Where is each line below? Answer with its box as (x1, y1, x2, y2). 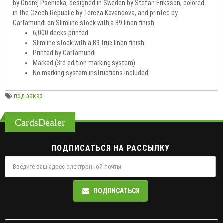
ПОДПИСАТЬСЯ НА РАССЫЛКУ (51, 143, 170, 153)
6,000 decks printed (33, 28, 88, 37)
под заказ (14, 91, 43, 100)
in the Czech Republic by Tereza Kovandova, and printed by (13, 8, 178, 17)
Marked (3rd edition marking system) (33, 58, 135, 67)
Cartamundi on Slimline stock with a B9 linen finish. (13, 18, 156, 27)
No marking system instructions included (33, 68, 148, 77)
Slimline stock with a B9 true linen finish (33, 38, 144, 47)
